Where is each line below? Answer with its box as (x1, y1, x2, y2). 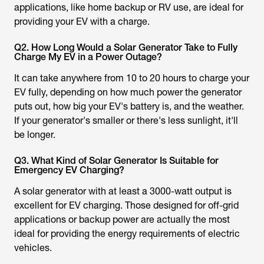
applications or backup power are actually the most (14, 214, 230, 226)
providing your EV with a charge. (14, 16, 150, 28)
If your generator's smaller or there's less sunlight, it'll (14, 115, 238, 127)
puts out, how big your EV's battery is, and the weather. (14, 101, 244, 113)
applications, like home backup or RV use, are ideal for (14, 2, 243, 14)
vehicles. (14, 242, 52, 254)
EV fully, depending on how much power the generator (14, 87, 242, 98)
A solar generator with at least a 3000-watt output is (14, 186, 232, 197)
